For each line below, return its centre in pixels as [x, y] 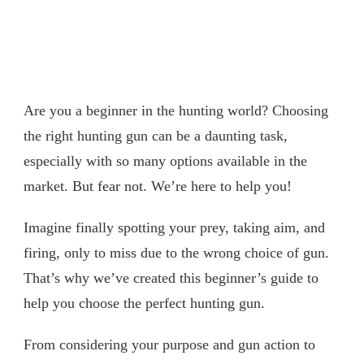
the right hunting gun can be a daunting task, [156, 135]
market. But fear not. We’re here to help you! [158, 186]
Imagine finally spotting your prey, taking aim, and [174, 227]
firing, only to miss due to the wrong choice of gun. [176, 252]
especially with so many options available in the [165, 160]
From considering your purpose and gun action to [169, 344]
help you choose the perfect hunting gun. [144, 303]
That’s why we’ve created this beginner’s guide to [171, 277]
